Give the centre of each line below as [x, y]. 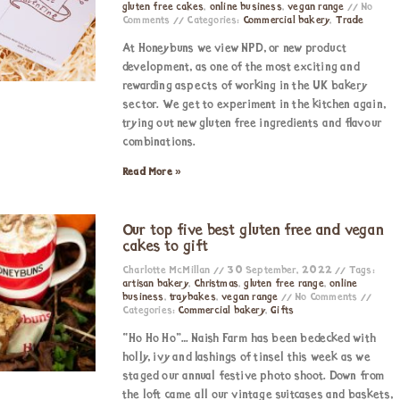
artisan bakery [155, 284]
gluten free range [284, 284]
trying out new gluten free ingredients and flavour [252, 124]
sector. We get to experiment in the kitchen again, [254, 105]
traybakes [193, 297]
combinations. [159, 142]
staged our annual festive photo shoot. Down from [254, 376]
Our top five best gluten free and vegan [253, 231]
